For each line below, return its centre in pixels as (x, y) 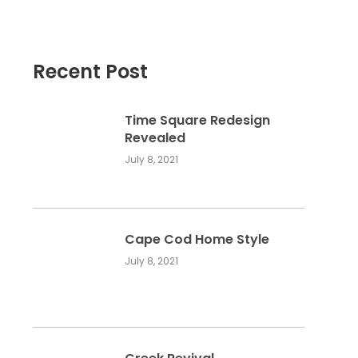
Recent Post (90, 72)
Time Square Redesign (197, 120)
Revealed (155, 138)
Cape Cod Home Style (197, 239)
